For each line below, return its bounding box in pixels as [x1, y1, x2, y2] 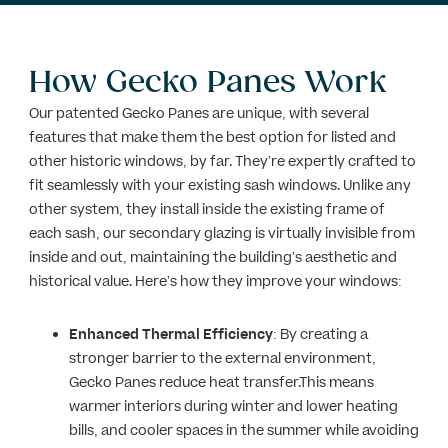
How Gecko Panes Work [28, 64, 387, 100]
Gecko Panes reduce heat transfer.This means [68, 373, 374, 393]
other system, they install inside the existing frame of [28, 200, 385, 220]
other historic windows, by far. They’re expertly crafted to [28, 152, 416, 172]
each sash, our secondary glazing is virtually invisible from [28, 224, 415, 244]
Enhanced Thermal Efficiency [68, 325, 273, 345]
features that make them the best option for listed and [28, 128, 396, 148]
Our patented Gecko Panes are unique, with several [28, 104, 369, 124]
